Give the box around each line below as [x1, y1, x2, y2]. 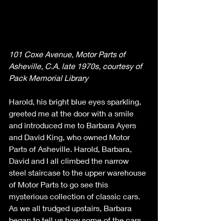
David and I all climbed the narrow [9, 155, 131, 165]
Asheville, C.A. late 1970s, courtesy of [9, 61, 144, 71]
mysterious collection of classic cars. [9, 191, 142, 201]
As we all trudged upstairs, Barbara [9, 203, 134, 213]
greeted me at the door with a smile [9, 108, 136, 118]
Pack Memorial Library [9, 73, 88, 82]
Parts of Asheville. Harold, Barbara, [9, 144, 134, 153]
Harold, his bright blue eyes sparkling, [9, 96, 143, 106]
